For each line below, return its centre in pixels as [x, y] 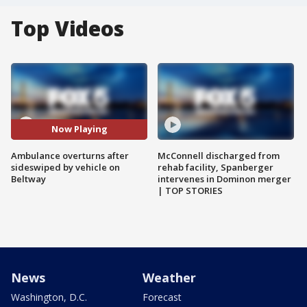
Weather [169, 277]
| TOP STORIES [190, 190]
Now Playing [79, 129]
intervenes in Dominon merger [224, 179]
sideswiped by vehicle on [65, 167]
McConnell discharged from [219, 155]
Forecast [162, 297]
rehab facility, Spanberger [216, 167]
